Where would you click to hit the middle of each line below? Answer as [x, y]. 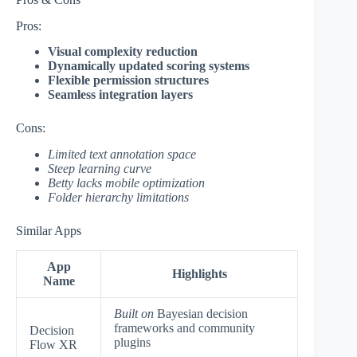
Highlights [199, 273]
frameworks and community [184, 328]
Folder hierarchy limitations [118, 198]
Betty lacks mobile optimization [126, 183]
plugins [132, 342]
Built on [134, 313]
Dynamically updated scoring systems [149, 66]
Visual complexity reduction [123, 52]
